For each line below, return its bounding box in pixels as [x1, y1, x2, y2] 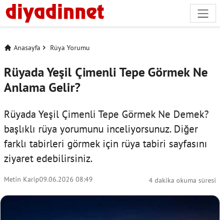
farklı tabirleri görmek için [4, 136, 121, 150]
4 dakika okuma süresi [149, 175, 216, 185]
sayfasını [166, 136, 207, 150]
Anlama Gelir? [4, 79, 81, 95]
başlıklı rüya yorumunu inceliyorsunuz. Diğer [4, 121, 198, 136]
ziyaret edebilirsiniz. [4, 151, 93, 165]
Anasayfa [14, 43, 40, 52]
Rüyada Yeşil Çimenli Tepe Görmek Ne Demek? [4, 107, 209, 121]
